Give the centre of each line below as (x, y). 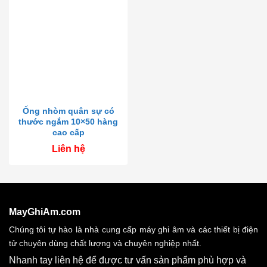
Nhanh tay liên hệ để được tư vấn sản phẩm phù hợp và (128, 260)
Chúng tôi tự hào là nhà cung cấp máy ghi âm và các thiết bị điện (133, 229)
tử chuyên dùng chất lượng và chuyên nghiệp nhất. (105, 243)
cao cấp (68, 132)
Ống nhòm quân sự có (68, 111)
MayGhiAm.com (45, 212)
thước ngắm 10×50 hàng (68, 122)
